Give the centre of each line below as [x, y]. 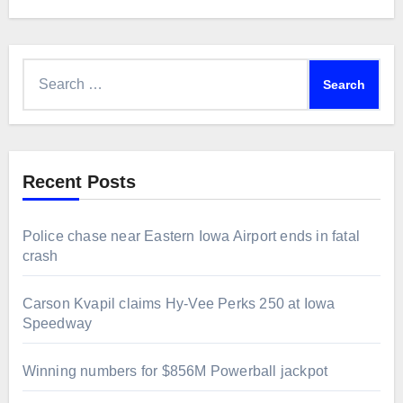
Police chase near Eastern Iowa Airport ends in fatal [191, 236]
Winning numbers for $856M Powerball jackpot [175, 371]
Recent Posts [79, 181]
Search [44, 69]
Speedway [57, 323]
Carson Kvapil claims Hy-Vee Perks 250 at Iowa [179, 303]
